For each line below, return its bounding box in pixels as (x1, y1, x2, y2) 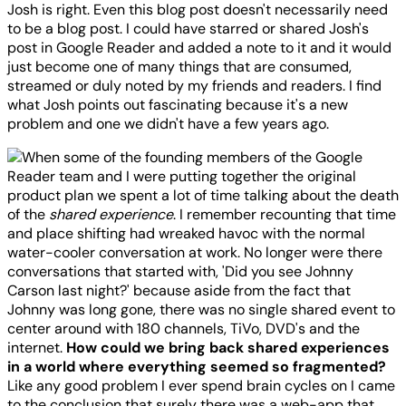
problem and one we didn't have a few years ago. (7, 113, 329, 133)
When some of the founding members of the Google (22, 147, 362, 167)
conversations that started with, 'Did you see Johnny (7, 261, 353, 281)
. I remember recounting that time (173, 204, 396, 224)
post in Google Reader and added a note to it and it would (7, 37, 391, 57)
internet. (7, 337, 66, 357)
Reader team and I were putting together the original (7, 166, 356, 186)
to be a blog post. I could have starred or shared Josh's (7, 18, 369, 38)
